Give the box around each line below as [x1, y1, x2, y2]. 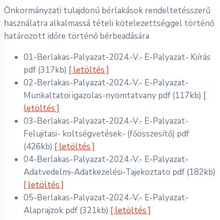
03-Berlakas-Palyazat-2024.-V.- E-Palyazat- [24, 115, 189, 127]
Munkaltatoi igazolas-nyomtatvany [24, 90, 158, 101]
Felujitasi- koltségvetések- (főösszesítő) [24, 128, 177, 139]
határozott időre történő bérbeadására [4, 30, 149, 42]
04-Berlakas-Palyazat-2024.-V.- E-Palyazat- [24, 154, 189, 165]
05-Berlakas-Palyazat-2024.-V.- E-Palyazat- [24, 192, 189, 203]
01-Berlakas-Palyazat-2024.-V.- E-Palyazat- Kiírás [24, 52, 211, 63]
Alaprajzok [24, 205, 65, 216]
